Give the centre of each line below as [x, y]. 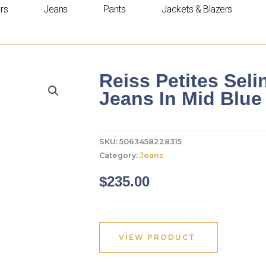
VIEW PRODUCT [157, 237]
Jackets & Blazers [197, 9]
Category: [119, 156]
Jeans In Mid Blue [180, 99]
